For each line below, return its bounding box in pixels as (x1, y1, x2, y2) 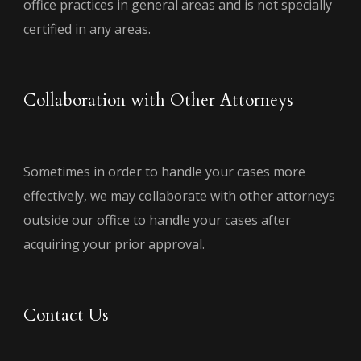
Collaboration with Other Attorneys (23, 88, 293, 112)
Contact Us (23, 303, 109, 327)
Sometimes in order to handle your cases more (23, 162, 305, 180)
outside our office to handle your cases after (23, 210, 291, 229)
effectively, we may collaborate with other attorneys (23, 186, 335, 205)
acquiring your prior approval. (23, 234, 205, 253)
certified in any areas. (23, 19, 151, 38)
